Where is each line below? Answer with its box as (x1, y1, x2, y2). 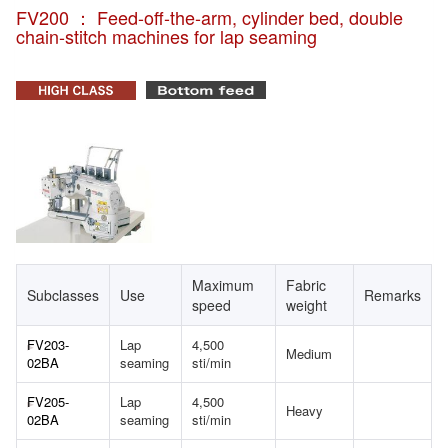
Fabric (286, 274, 326, 295)
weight (286, 294, 327, 315)
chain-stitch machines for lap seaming (16, 23, 317, 49)
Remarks (364, 284, 421, 305)
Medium (286, 343, 332, 363)
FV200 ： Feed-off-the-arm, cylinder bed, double (16, 4, 403, 30)
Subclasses (27, 284, 99, 305)
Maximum (192, 274, 254, 295)
